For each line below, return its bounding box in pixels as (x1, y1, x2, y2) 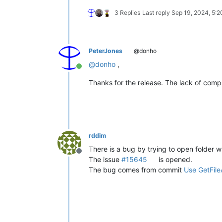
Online (78, 66, 102, 76)
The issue (89, 155, 121, 164)
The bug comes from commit (89, 165, 184, 174)
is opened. (157, 155, 193, 164)
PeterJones (89, 47, 122, 55)
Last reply (142, 8, 171, 16)
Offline (78, 151, 103, 161)
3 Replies (114, 8, 140, 16)
